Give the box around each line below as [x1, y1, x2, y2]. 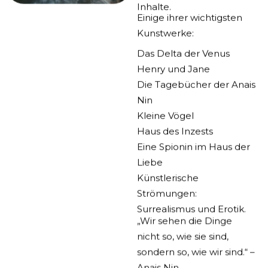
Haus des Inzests [136, 120, 213, 132]
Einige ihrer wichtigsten [136, 11, 242, 23]
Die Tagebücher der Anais [136, 73, 255, 85]
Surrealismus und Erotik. [136, 197, 246, 209]
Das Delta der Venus [136, 42, 230, 54]
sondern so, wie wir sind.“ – [136, 244, 255, 256]
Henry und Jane [136, 57, 210, 69]
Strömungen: [136, 182, 197, 194]
